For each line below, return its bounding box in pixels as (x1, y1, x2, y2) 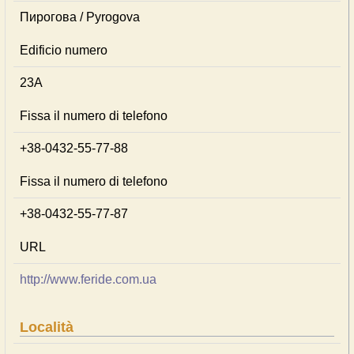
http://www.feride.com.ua (20, 273, 156, 286)
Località (20, 319, 73, 335)
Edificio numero (20, 43, 107, 57)
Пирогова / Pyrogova (20, 10, 140, 24)
